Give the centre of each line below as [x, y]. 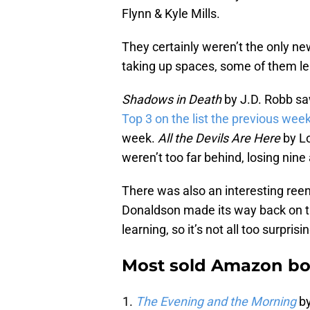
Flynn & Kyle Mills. [171, 14]
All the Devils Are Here [219, 138]
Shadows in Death [172, 100]
